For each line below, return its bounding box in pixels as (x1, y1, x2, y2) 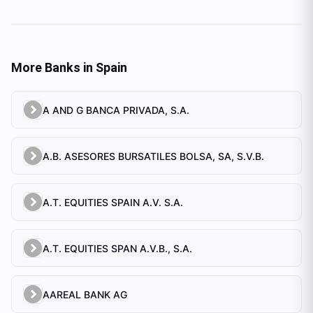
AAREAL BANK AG (43, 288, 127, 300)
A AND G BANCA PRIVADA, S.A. (43, 103, 189, 116)
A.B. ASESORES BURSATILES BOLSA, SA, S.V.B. (43, 150, 264, 162)
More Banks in (11, 60, 96, 75)
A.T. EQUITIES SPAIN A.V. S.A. (43, 196, 183, 208)
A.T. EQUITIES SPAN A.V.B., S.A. (43, 242, 192, 254)
